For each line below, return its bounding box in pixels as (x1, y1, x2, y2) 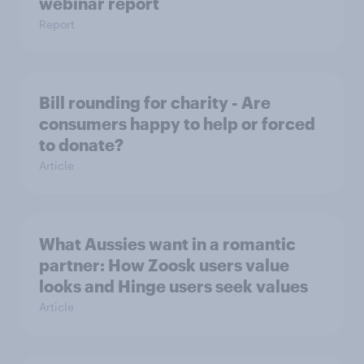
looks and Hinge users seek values (39, 276, 308, 296)
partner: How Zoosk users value (39, 255, 289, 275)
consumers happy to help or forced (39, 114, 315, 133)
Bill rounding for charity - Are (39, 93, 271, 112)
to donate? (39, 135, 123, 154)
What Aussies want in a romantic (39, 234, 296, 253)
